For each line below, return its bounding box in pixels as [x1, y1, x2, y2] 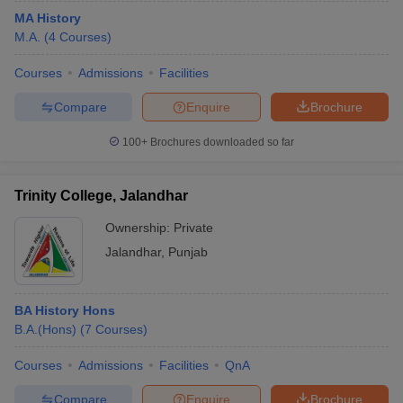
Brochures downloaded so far [148, 136, 294, 148]
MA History [14, 11, 81, 25]
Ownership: [105, 220, 174, 235]
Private [174, 220, 213, 235]
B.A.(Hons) [14, 322, 76, 336]
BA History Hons [14, 303, 115, 318]
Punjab [168, 245, 208, 259]
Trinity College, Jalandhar [14, 188, 188, 203]
